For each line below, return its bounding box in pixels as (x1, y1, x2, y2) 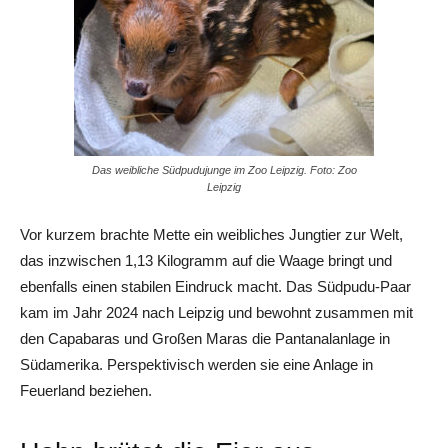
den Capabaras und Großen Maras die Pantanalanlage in (20, 330, 390, 348)
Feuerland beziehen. (20, 382, 152, 400)
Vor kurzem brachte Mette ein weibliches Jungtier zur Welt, (20, 226, 403, 244)
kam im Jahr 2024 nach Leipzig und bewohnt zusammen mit (20, 304, 413, 322)
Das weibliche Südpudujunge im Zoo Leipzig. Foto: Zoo (91, 164, 357, 177)
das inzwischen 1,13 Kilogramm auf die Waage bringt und (20, 252, 392, 270)
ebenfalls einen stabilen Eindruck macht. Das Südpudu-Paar (20, 278, 411, 296)
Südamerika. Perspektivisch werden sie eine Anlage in (20, 356, 373, 374)
